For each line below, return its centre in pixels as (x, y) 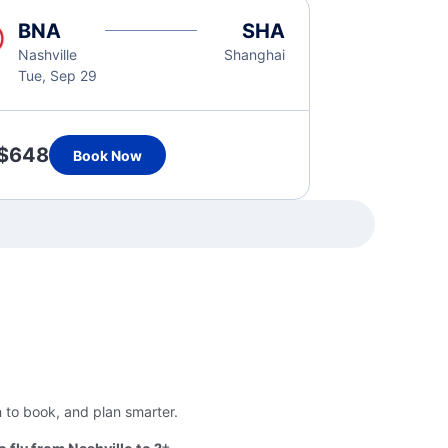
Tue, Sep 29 (57, 75)
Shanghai (255, 54)
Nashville (47, 54)
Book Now (107, 155)
